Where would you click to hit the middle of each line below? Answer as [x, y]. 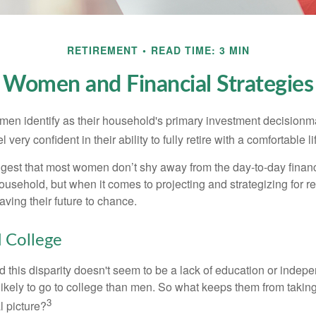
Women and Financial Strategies [158, 85]
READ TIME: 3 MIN [200, 50]
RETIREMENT [102, 50]
